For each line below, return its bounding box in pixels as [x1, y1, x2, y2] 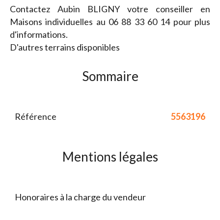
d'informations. [10, 29, 68, 40]
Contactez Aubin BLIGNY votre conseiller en [10, 3, 210, 15]
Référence [15, 111, 56, 122]
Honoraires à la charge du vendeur [15, 192, 146, 203]
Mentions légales [62, 149, 158, 165]
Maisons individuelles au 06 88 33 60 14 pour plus [10, 16, 210, 27]
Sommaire [82, 68, 138, 84]
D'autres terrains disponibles [10, 42, 120, 53]
